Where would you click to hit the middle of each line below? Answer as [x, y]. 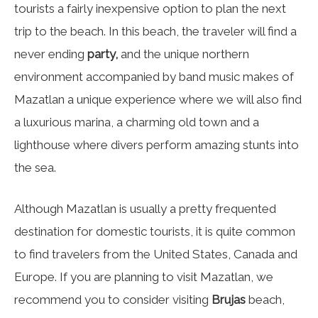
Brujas [229, 300]
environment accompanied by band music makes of [154, 77]
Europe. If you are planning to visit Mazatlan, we [144, 277]
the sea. [35, 168]
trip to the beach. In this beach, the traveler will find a [155, 31]
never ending [51, 54]
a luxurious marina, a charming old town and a [137, 122]
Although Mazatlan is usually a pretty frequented [145, 209]
